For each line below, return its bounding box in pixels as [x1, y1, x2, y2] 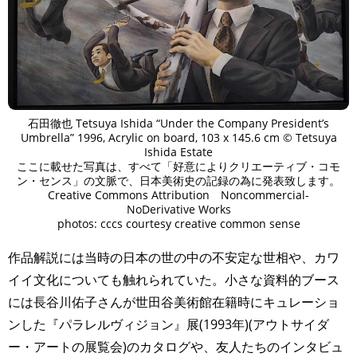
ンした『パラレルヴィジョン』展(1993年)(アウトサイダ [8, 316, 329, 334]
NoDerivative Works [126, 201, 231, 217]
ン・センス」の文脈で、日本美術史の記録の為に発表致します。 [17, 172, 340, 188]
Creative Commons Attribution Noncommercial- [48, 186, 309, 202]
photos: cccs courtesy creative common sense [57, 215, 300, 231]
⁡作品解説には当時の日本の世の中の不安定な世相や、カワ [8, 249, 339, 267]
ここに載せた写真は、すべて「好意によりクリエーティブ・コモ [17, 158, 340, 174]
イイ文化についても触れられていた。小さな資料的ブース [8, 271, 339, 289]
